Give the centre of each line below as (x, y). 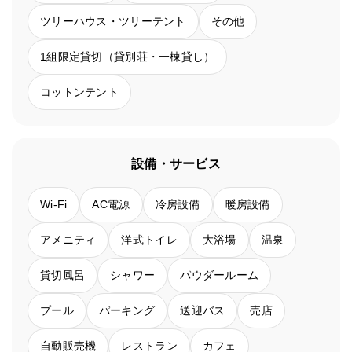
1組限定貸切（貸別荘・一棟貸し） (128, 57)
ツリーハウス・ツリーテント (113, 22)
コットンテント (79, 92)
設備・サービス (176, 164)
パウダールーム (220, 275)
